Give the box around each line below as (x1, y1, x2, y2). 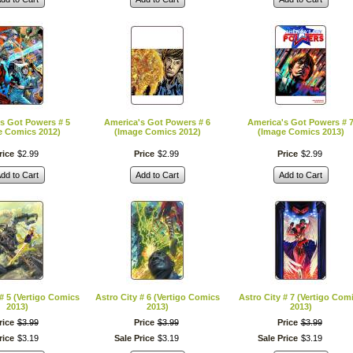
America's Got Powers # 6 (104, 117, 210, 127)
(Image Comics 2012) (113, 127, 201, 136)
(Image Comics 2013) (257, 127, 344, 136)
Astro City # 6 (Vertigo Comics (95, 292, 220, 302)
